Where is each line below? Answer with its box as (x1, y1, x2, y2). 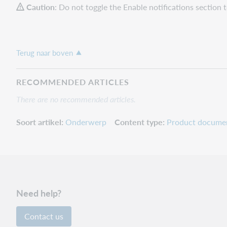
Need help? (16, 186, 61, 199)
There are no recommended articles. (16, 93, 136, 105)
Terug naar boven (16, 47, 73, 58)
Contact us (24, 210, 63, 222)
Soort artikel (16, 116, 61, 128)
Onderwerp (65, 116, 106, 128)
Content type (115, 116, 163, 128)
